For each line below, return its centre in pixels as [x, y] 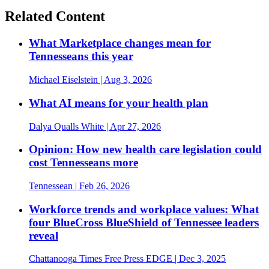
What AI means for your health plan [119, 103]
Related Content [55, 17]
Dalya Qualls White [66, 126]
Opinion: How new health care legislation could [145, 150]
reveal [44, 235]
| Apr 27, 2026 [132, 126]
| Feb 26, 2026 [101, 186]
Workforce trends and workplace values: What [144, 209]
